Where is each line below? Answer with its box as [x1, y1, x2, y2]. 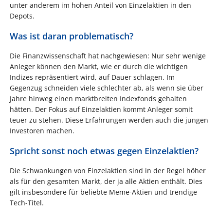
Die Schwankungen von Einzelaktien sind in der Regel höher [10, 166, 206, 176]
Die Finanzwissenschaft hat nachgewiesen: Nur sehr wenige [10, 51, 206, 61]
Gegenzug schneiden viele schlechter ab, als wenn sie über [10, 83, 203, 93]
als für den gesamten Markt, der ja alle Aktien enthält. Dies [10, 177, 202, 186]
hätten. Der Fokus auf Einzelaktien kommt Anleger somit [10, 105, 193, 114]
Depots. [10, 11, 35, 21]
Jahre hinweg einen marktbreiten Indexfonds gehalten [10, 94, 187, 104]
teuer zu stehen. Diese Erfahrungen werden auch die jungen [10, 115, 208, 125]
